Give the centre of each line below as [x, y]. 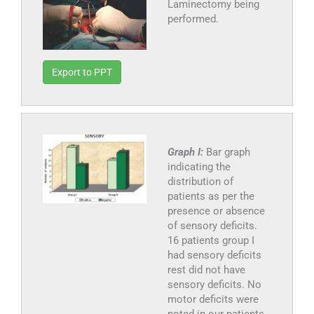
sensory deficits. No [214, 285]
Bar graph [228, 152]
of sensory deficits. [212, 226]
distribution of [200, 182]
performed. [193, 19]
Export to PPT [82, 73]
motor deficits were [213, 300]
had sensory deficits [214, 255]
